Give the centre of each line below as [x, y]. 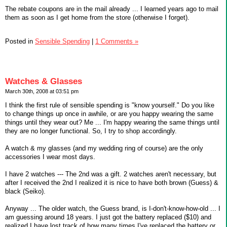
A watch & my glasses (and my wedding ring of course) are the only [104, 148]
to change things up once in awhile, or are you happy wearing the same [109, 113]
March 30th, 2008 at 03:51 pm [42, 91]
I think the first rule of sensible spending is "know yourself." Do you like [110, 105]
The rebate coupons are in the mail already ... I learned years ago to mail [112, 9]
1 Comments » [117, 42]
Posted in [20, 42]
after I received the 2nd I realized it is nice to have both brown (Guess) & [112, 182]
